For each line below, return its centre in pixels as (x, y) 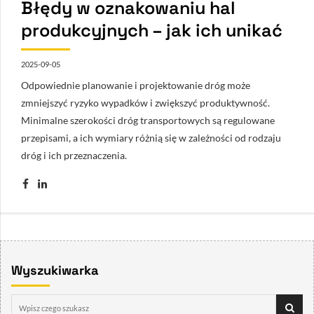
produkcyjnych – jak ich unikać (152, 30)
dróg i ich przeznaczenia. (74, 156)
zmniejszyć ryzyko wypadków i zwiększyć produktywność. (145, 103)
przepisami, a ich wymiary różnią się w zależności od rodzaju (151, 138)
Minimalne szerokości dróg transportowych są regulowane (148, 121)
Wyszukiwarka (55, 271)
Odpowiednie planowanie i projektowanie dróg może (136, 86)
